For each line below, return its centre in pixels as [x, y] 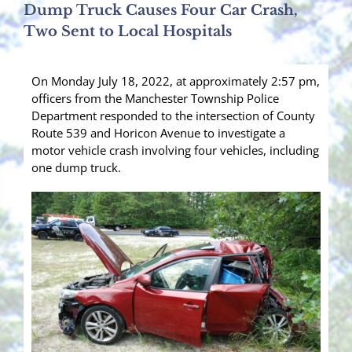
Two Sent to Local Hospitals [128, 32]
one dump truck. [76, 168]
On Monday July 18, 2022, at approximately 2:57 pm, [176, 81]
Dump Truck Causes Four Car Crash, [161, 11]
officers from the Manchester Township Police [155, 99]
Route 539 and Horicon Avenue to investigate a [158, 133]
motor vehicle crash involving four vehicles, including [175, 150]
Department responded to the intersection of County [173, 116]
